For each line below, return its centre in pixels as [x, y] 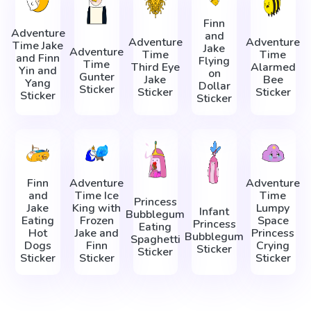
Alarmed [273, 68]
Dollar [214, 86]
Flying [215, 61]
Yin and [38, 70]
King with [97, 209]
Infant [215, 211]
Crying [273, 246]
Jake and [96, 234]
